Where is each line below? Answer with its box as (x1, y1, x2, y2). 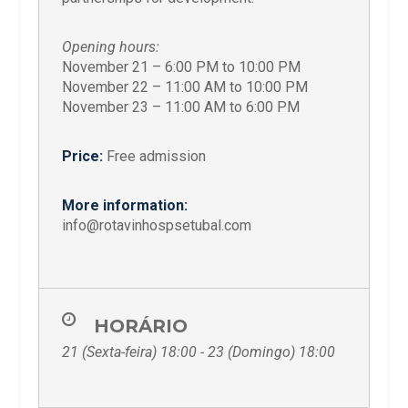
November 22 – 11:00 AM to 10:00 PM (62, 77, 309, 96)
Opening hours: (62, 37, 160, 56)
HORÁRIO (94, 314, 189, 337)
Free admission (103, 147, 207, 165)
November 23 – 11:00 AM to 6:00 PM (62, 97, 301, 116)
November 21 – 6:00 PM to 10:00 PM (62, 57, 301, 76)
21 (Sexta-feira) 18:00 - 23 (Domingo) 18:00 (62, 342, 336, 361)
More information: (62, 196, 189, 214)
